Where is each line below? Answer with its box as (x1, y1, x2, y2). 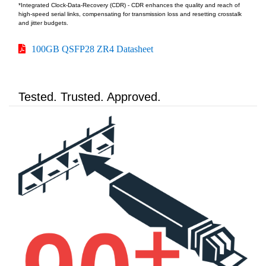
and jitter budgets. (18, 20, 68, 27)
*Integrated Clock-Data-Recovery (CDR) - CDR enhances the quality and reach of (18, 2, 240, 9)
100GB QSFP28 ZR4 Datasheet (31, 44, 153, 54)
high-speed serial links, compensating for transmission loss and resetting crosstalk (18, 11, 242, 18)
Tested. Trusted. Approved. (18, 90, 161, 104)
